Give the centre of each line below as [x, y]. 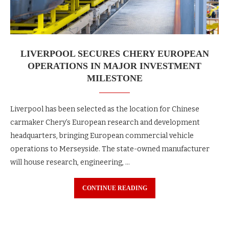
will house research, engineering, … [70, 162]
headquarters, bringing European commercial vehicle [102, 135]
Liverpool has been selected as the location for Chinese [105, 109]
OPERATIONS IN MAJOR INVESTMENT [114, 66]
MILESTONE [114, 78]
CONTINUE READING [114, 188]
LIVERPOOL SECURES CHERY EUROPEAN [114, 53]
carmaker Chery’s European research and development [105, 122]
